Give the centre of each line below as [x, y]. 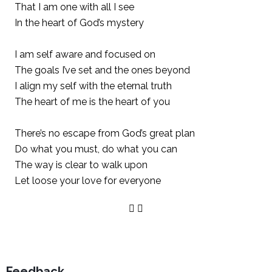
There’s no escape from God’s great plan [105, 133]
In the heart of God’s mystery [79, 22]
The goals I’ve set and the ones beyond [102, 70]
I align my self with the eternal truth [93, 86]
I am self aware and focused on [85, 54]
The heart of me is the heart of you [92, 101]
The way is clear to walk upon [81, 165]
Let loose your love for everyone [88, 180]
